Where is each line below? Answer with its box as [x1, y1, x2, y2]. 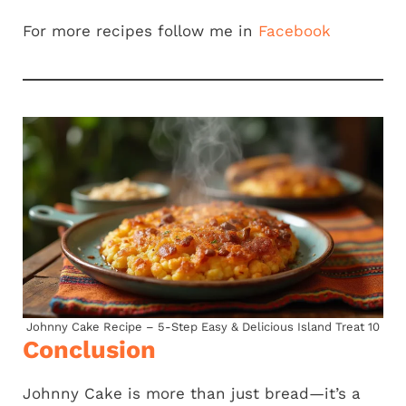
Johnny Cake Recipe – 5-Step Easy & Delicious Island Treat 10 [26, 319, 380, 333]
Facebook [258, 21, 331, 40]
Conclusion [23, 334, 156, 364]
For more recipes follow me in [23, 21, 258, 40]
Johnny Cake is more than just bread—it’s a [23, 383, 361, 402]
